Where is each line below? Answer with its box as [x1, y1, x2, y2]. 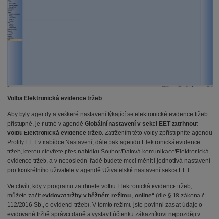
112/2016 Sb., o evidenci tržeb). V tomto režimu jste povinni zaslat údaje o [7, 201, 202, 208]
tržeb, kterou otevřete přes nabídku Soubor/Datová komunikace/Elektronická [7, 148, 209, 155]
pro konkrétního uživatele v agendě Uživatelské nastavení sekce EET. [7, 166, 191, 174]
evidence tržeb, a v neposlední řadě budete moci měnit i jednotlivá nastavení [7, 157, 210, 164]
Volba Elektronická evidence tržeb [7, 94, 102, 102]
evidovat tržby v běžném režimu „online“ [42, 192, 154, 199]
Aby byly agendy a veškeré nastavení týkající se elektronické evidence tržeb [7, 110, 208, 118]
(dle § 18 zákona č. [154, 192, 206, 199]
